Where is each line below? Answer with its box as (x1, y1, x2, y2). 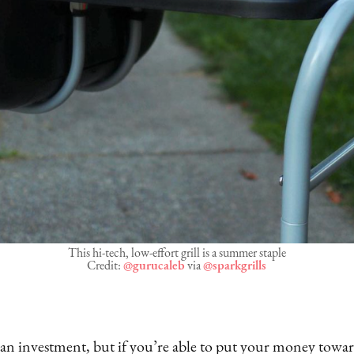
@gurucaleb (123, 260, 186, 273)
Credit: (87, 260, 124, 273)
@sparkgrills (203, 260, 267, 273)
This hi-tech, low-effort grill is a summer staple (67, 247, 286, 261)
